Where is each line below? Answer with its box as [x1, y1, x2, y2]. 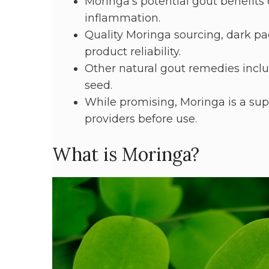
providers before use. [85, 112, 197, 126]
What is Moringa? [52, 143, 199, 166]
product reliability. [85, 45, 181, 59]
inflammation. [85, 11, 160, 25]
